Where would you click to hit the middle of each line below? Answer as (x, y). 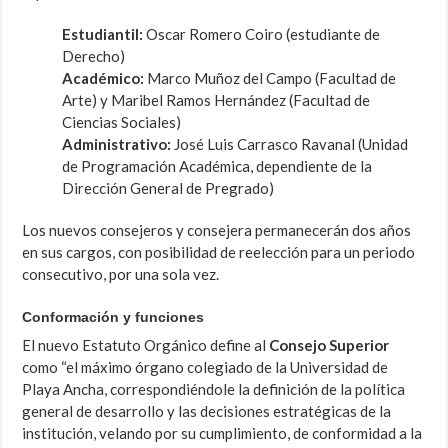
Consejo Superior (329, 345)
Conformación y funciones (113, 317)
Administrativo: (117, 144)
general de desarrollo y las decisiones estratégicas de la (207, 411)
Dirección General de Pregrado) (168, 188)
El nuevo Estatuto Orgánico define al (146, 345)
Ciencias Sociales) (122, 122)
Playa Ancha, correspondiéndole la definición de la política (214, 389)
